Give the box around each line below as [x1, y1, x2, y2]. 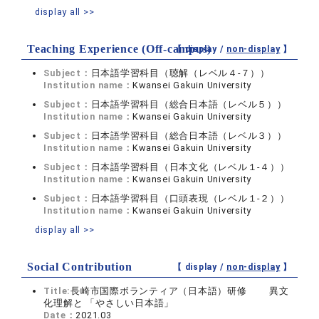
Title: [43, 286, 71, 296]
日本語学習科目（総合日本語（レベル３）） [90, 130, 287, 141]
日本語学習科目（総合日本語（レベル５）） [90, 99, 287, 110]
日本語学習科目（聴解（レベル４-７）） [90, 68, 270, 78]
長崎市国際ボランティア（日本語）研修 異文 [70, 286, 289, 296]
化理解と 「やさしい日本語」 [43, 298, 174, 308]
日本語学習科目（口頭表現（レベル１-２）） [90, 193, 290, 204]
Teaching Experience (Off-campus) [27, 43, 212, 55]
